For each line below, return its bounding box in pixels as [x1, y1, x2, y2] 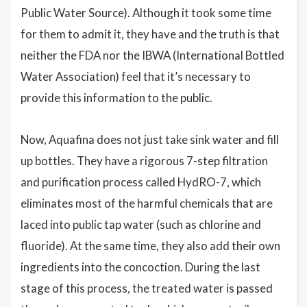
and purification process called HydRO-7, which [21, 174, 261, 189]
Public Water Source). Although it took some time [21, 5, 271, 20]
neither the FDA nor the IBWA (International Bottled [21, 47, 284, 62]
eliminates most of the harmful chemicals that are [21, 195, 273, 210]
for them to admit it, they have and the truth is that [21, 26, 280, 41]
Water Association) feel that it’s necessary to [21, 69, 251, 84]
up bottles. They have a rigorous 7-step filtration [21, 153, 268, 168]
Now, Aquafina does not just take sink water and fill [21, 132, 279, 147]
